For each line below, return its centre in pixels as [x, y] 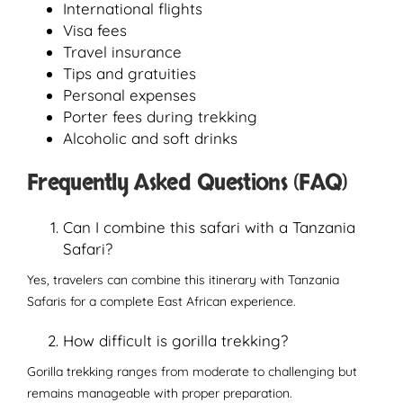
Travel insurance [122, 52]
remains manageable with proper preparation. [160, 393]
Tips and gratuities [130, 73]
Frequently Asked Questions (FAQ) [188, 183]
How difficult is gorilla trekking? [175, 340]
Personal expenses [130, 95]
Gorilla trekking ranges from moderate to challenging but [192, 372]
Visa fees [95, 30]
